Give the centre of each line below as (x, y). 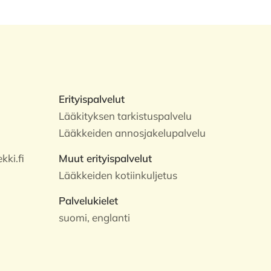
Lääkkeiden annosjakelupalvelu (132, 133)
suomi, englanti (95, 217)
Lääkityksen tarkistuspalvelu (126, 116)
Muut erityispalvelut (106, 158)
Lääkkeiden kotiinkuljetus (118, 175)
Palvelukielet (89, 201)
